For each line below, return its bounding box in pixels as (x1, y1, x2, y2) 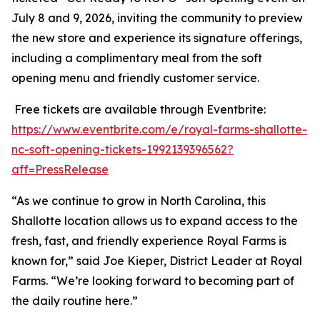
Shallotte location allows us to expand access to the (11, 214, 298, 228)
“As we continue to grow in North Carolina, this (11, 194, 266, 208)
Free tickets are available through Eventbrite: (11, 102, 266, 116)
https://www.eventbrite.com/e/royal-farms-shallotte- (11, 122, 307, 136)
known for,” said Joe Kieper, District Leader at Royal (11, 254, 302, 268)
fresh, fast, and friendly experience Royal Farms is (11, 234, 286, 248)
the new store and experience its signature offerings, (11, 31, 302, 45)
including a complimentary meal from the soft (11, 51, 262, 65)
